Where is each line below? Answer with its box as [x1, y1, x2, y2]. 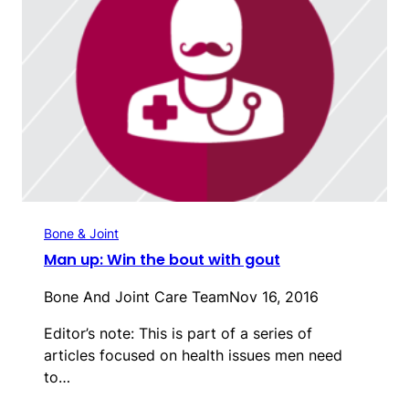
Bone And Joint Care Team [44, 288, 229, 307]
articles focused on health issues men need [44, 346, 342, 365]
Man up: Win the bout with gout [44, 249, 280, 271]
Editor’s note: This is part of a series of [44, 324, 312, 343]
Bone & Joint [44, 225, 119, 242]
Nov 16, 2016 [229, 288, 319, 307]
